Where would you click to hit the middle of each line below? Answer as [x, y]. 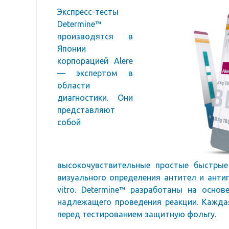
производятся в [95, 36]
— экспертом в [95, 73]
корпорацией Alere [95, 61]
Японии [72, 49]
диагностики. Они [95, 98]
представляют [86, 110]
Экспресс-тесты [88, 12]
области [74, 85]
